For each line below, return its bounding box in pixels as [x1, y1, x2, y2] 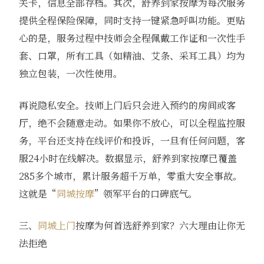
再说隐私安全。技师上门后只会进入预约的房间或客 [18, 98, 236, 113]
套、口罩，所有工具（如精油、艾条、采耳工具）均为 [18, 49, 245, 63]
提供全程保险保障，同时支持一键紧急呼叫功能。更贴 [18, 14, 245, 28]
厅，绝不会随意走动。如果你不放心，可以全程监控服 [18, 116, 245, 130]
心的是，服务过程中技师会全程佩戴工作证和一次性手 [18, 31, 245, 45]
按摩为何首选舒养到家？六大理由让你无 [75, 219, 245, 233]
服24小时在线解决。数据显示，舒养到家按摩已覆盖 [18, 151, 237, 166]
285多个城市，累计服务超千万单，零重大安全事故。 [18, 169, 242, 183]
